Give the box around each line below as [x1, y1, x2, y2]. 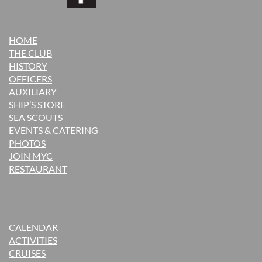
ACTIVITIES [9, 234, 57, 246]
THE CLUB [9, 47, 52, 58]
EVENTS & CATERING [9, 124, 98, 136]
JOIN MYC [9, 150, 53, 161]
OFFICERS [9, 73, 52, 84]
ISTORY [16, 60, 47, 71]
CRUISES [9, 247, 46, 258]
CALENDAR [9, 221, 58, 233]
